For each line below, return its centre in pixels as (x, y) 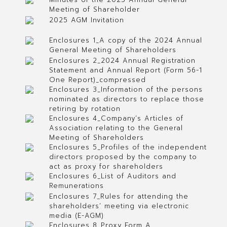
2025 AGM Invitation (86, 20)
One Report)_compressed (97, 80)
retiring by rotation (85, 109)
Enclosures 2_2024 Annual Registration (122, 61)
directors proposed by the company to (123, 157)
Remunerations (76, 186)
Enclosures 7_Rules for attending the (119, 196)
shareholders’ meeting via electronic (119, 206)
